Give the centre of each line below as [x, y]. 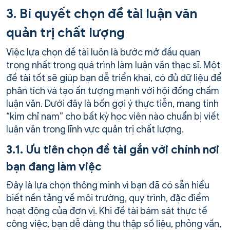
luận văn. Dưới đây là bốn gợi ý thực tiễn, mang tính [112, 103]
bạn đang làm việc [54, 166]
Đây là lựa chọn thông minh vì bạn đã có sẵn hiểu [108, 185]
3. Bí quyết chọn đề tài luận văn [102, 13]
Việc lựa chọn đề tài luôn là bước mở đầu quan [103, 52]
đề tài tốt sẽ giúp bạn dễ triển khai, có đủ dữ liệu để [114, 78]
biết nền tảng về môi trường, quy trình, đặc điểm [108, 198]
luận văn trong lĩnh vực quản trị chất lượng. [95, 129]
